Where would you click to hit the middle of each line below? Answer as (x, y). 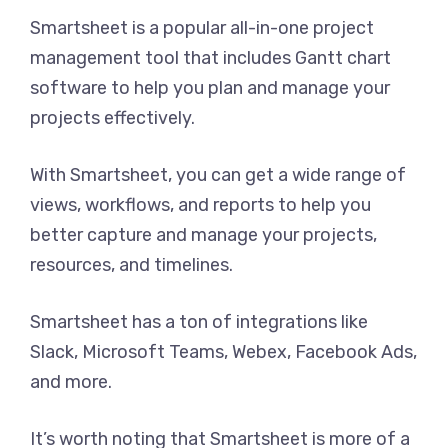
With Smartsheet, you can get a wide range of (218, 175)
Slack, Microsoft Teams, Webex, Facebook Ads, (223, 352)
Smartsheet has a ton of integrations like (199, 322)
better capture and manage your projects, (203, 235)
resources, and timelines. (131, 265)
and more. (71, 382)
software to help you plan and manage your (210, 88)
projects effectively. (112, 118)
